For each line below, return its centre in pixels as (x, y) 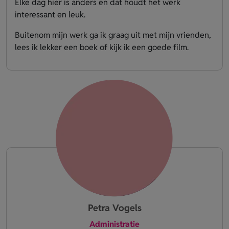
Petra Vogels (114, 208)
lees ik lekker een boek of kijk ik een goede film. (102, 47)
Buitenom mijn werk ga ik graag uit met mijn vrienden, (113, 35)
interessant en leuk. (50, 14)
